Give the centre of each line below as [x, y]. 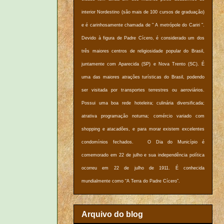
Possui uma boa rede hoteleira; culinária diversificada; [143, 103]
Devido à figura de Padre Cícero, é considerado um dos [143, 38]
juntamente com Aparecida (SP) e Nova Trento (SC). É [143, 64]
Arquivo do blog [112, 214]
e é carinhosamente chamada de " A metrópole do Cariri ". [143, 25]
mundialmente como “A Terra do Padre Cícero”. [131, 181]
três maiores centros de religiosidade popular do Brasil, [143, 51]
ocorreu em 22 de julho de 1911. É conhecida [143, 168]
